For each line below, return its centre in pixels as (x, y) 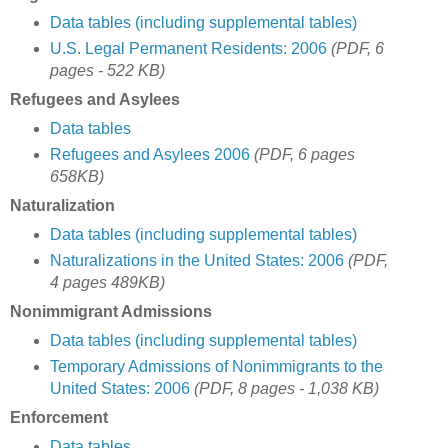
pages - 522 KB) (107, 71)
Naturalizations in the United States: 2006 (196, 260)
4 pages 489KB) (107, 282)
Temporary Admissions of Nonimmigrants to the (216, 366)
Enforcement (59, 417)
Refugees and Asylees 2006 (149, 155)
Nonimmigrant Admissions (111, 311)
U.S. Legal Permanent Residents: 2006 (188, 49)
